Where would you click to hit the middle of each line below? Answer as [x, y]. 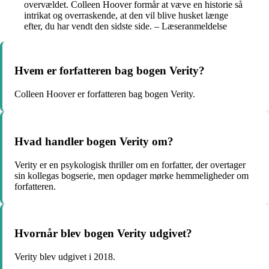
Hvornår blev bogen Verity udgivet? [103, 234]
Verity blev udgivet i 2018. [65, 257]
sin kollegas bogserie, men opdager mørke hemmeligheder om [131, 175]
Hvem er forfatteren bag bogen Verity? [110, 71]
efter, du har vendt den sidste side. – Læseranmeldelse [125, 26]
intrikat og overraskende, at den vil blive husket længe [126, 15]
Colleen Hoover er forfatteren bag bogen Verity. [105, 94]
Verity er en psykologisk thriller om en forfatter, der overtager [130, 165]
